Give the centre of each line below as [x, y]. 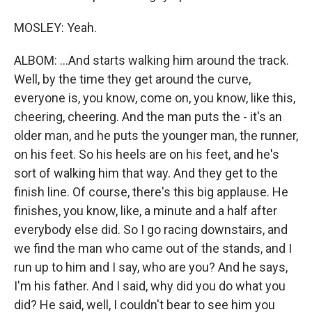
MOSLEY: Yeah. [55, 28]
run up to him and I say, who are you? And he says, [151, 267]
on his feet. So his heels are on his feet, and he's [147, 154]
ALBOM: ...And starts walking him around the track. [151, 60]
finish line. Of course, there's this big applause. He [151, 192]
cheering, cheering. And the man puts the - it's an [148, 117]
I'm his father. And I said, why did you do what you [150, 286]
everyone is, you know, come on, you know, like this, [155, 98]
